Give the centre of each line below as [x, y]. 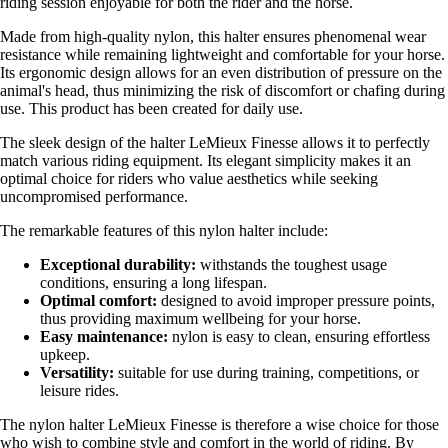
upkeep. [65, 355]
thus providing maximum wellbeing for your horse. [200, 319]
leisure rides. [79, 391]
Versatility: [77, 373]
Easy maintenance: [104, 337]
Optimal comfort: [98, 301]
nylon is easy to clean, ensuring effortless [299, 337]
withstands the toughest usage [291, 265]
